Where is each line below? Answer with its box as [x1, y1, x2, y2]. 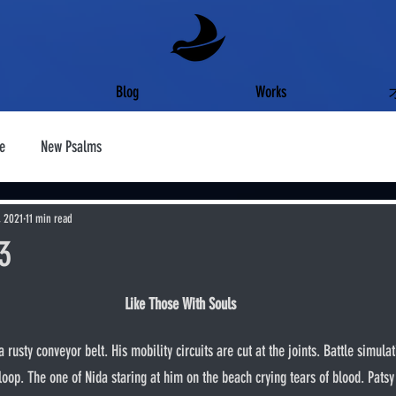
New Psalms [41, 137, 102, 156]
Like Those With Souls [125, 294, 236, 314]
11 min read [26, 210, 72, 226]
